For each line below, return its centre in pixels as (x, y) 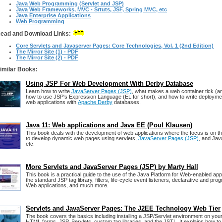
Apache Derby (95, 102)
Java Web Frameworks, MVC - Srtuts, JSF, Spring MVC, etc (91, 9)
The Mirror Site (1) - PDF (47, 52)
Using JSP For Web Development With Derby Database (110, 83)
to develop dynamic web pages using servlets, (82, 138)
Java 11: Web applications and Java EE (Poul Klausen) (109, 125)
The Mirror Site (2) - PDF (47, 57)
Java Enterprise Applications (53, 15)
